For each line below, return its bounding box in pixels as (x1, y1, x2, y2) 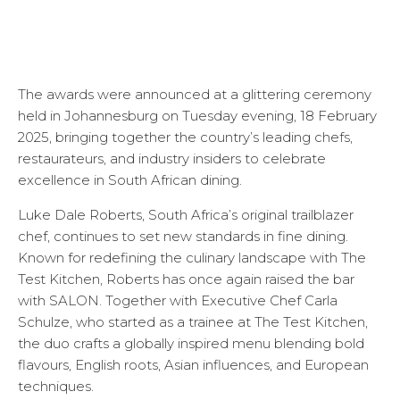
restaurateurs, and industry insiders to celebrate (18, 150, 326, 168)
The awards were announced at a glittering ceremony (18, 86, 371, 104)
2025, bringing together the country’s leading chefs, (18, 129, 353, 146)
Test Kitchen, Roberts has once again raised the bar (18, 271, 354, 288)
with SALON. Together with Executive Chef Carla (18, 292, 337, 310)
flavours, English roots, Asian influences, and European (18, 356, 369, 374)
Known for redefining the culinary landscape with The (18, 249, 366, 267)
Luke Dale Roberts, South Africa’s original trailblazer (18, 206, 354, 224)
